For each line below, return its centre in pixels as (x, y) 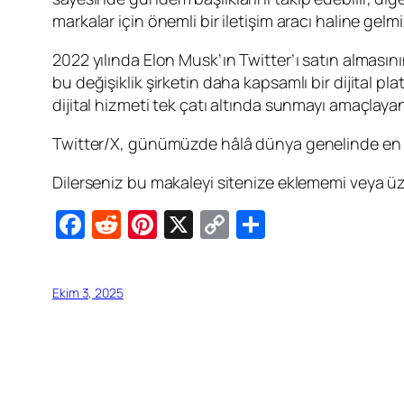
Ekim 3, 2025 (88, 293)
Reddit (164, 225)
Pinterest (217, 225)
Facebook (148, 225)
